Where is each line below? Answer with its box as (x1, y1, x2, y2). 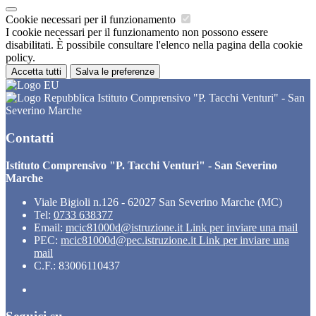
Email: (34, 221, 66, 233)
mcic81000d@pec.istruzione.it (61, 233, 199, 246)
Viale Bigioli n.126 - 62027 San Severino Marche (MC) (34, 195, 282, 208)
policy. (6, 51, 35, 64)
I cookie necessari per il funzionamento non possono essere (6, 26, 268, 39)
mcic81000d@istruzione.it (66, 221, 186, 233)
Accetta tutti (11, 66, 61, 78)
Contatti (6, 130, 54, 145)
